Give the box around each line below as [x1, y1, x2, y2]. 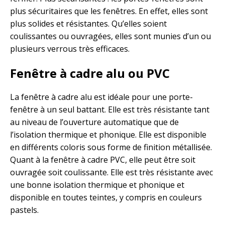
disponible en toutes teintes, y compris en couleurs [10, 192, 202, 203]
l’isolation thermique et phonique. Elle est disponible [10, 129, 206, 141]
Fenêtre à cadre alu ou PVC [10, 65, 170, 82]
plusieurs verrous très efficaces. [10, 43, 130, 55]
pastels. [10, 204, 39, 216]
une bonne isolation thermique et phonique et [10, 179, 184, 191]
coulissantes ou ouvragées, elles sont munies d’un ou [10, 31, 211, 42]
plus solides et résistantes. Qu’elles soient [10, 18, 167, 30]
